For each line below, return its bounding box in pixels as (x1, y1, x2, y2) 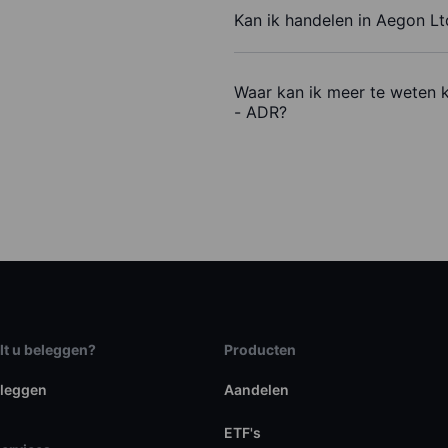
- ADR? (234, 102, 287, 123)
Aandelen (223, 381, 289, 399)
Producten (223, 341, 296, 359)
